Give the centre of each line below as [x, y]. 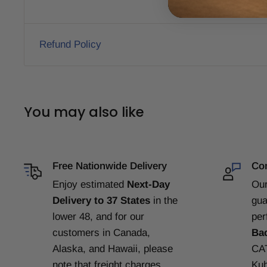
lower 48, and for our [98, 216]
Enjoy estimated [90, 184]
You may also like [84, 112]
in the [165, 200]
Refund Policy [70, 44]
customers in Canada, [101, 232]
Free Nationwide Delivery [110, 166]
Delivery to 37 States [103, 200]
